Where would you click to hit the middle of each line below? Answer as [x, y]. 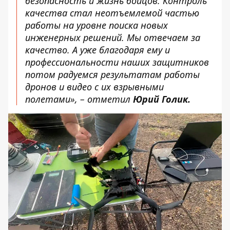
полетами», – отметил [79, 99]
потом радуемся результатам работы [112, 74]
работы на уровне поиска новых [97, 25]
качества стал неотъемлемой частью [112, 13]
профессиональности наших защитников [117, 62]
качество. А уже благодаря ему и [98, 50]
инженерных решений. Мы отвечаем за [113, 37]
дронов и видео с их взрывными [94, 87]
